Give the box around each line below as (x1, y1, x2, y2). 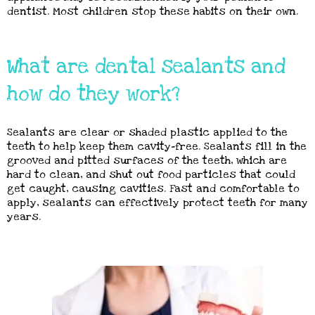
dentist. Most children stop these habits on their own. (7, 4, 298, 18)
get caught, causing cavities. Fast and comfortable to (7, 181, 300, 195)
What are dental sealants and (7, 53, 285, 80)
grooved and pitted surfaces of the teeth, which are (7, 153, 287, 167)
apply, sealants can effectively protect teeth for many (7, 195, 308, 210)
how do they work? (7, 81, 180, 108)
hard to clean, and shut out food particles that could (7, 167, 295, 181)
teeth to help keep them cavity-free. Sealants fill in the (7, 139, 307, 153)
